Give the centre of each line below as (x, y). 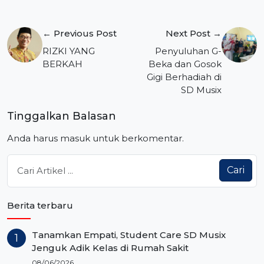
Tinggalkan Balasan (62, 116)
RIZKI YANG (69, 51)
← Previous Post (80, 34)
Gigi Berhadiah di (184, 77)
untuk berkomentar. (137, 138)
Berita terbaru (40, 206)
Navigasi (39, 22)
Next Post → (194, 34)
